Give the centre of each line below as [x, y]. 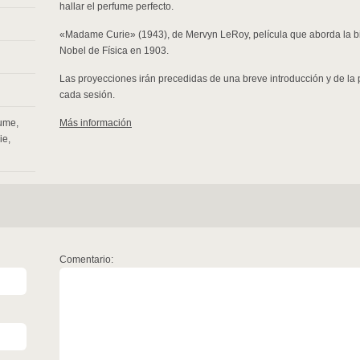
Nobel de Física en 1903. [114, 51]
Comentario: [86, 260]
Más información [96, 123]
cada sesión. [87, 95]
